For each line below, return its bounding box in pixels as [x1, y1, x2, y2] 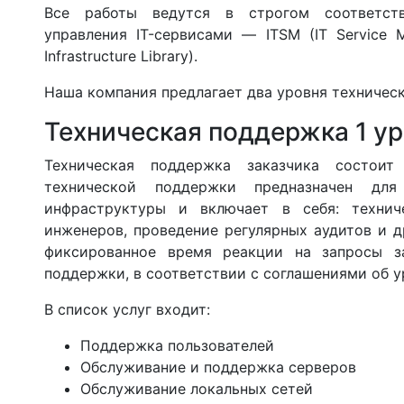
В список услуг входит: [43, 299, 210, 318]
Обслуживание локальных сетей [79, 379, 313, 398]
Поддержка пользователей [79, 335, 274, 354]
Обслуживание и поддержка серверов [79, 357, 356, 376]
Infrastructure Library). [43, 46, 197, 65]
